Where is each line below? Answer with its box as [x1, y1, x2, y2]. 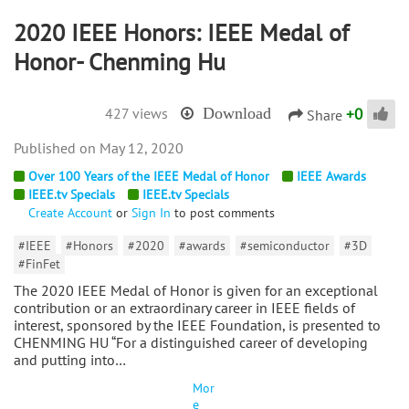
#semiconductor [240, 237, 330, 255]
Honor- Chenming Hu [14, 47, 225, 78]
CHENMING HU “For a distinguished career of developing [14, 333, 368, 352]
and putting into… [14, 351, 126, 370]
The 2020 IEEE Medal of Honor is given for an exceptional [14, 281, 378, 300]
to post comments [171, 204, 275, 222]
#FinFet [18, 256, 60, 273]
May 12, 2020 [100, 139, 184, 158]
